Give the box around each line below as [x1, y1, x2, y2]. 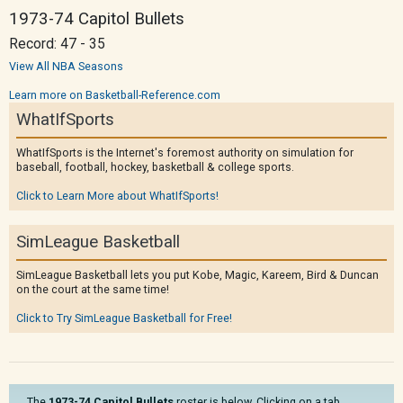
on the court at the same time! [16, 282, 169, 296]
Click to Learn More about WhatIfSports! [16, 189, 219, 202]
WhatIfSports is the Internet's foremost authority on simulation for [16, 146, 354, 159]
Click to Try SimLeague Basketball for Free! [16, 311, 232, 325]
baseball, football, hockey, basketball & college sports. [16, 160, 294, 174]
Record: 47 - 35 [9, 36, 105, 52]
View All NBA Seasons [9, 59, 123, 73]
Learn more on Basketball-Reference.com [9, 88, 220, 102]
